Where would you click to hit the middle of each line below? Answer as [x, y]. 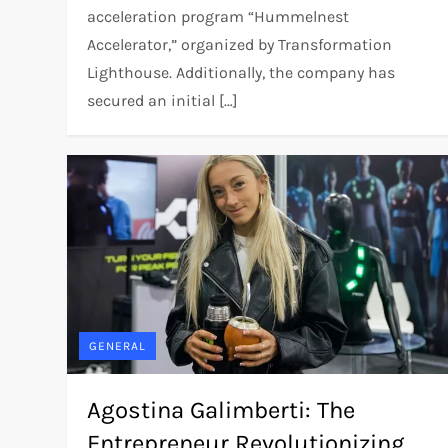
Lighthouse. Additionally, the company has [241, 73]
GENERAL [118, 346]
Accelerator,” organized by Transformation [240, 45]
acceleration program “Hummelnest [218, 17]
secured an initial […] [163, 101]
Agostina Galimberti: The [221, 410]
